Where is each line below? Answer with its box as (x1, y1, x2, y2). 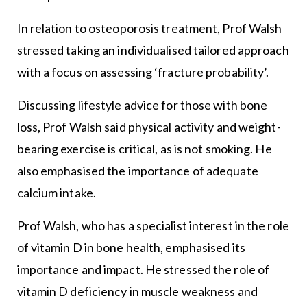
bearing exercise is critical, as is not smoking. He (16, 141, 272, 157)
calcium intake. (16, 185, 96, 201)
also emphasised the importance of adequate (16, 163, 258, 179)
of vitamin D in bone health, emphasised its (16, 240, 245, 256)
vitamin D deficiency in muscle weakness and (16, 284, 258, 299)
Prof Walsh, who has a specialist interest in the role (16, 218, 289, 234)
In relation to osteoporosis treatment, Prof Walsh (16, 21, 282, 36)
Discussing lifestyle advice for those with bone (16, 97, 268, 113)
